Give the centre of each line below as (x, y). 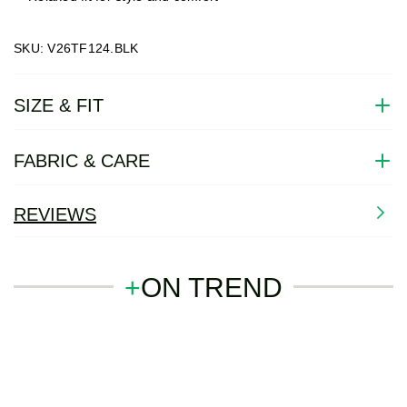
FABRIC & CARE (82, 160)
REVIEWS (55, 215)
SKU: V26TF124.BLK (76, 49)
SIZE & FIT (59, 105)
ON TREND (212, 288)
